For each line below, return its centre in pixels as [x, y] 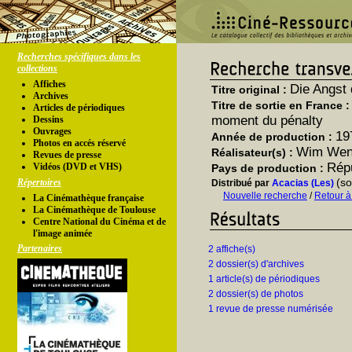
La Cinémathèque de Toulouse [94, 210]
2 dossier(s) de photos [256, 294]
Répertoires [39, 182]
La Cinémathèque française [88, 198]
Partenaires [40, 248]
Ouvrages [52, 131]
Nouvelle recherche [265, 196]
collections [37, 68]
